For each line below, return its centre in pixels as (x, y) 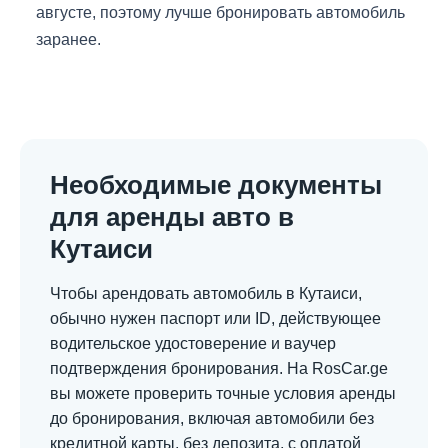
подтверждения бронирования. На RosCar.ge (219, 369)
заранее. (68, 40)
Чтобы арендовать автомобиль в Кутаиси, (206, 294)
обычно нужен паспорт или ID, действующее (215, 319)
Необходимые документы (216, 185)
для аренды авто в (172, 217)
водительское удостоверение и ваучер (193, 344)
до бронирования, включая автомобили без (212, 419)
